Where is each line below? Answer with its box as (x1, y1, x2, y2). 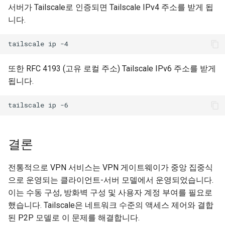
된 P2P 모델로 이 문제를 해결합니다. (8, 212, 140, 222)
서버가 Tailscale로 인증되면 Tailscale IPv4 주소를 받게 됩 (8, 2, 213, 12)
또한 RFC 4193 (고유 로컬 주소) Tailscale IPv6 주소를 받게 (8, 63, 216, 73)
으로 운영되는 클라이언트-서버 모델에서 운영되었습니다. (8, 175, 213, 185)
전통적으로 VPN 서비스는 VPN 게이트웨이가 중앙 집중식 (8, 162, 213, 172)
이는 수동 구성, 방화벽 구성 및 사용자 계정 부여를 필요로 (8, 187, 212, 197)
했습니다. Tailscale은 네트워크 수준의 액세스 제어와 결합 (8, 200, 213, 210)
